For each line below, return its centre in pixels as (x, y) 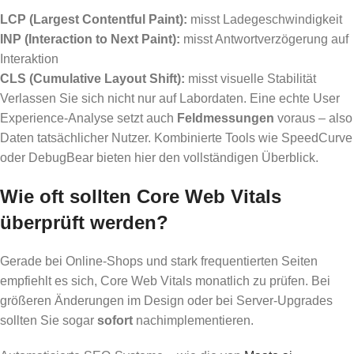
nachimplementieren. (193, 320)
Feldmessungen (226, 118)
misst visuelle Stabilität (250, 78)
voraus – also (313, 118)
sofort (115, 320)
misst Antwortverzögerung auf (264, 39)
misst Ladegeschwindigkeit (265, 19)
